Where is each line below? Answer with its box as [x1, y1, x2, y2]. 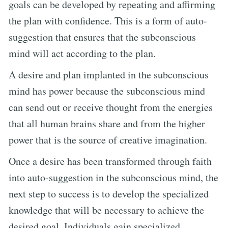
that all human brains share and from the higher [9, 116, 205, 130]
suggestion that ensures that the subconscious [9, 30, 196, 44]
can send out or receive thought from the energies [9, 100, 213, 114]
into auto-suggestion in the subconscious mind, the [9, 170, 218, 184]
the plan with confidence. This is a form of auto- [9, 13, 207, 27]
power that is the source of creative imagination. [9, 132, 207, 147]
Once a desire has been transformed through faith [9, 154, 212, 168]
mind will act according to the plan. [9, 46, 156, 60]
